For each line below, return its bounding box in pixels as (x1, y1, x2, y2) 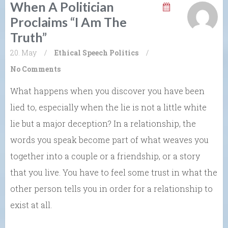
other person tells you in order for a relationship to (10, 183, 213, 194)
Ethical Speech (54, 47, 108, 58)
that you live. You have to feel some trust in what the (10, 166, 217, 178)
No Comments (10, 64, 61, 74)
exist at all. (10, 199, 52, 210)
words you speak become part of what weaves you (10, 134, 209, 145)
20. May (10, 47, 37, 58)
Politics (109, 47, 138, 58)
